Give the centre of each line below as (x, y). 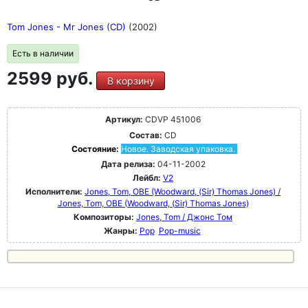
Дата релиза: (128, 164)
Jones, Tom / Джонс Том (184, 217)
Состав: (146, 135)
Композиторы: (105, 217)
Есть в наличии (43, 53)
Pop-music (179, 230)
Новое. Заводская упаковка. (178, 148)
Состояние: (96, 148)
